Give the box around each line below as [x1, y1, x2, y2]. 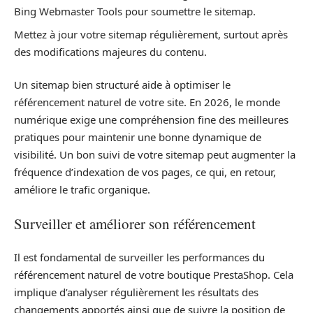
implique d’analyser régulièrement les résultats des [14, 285, 259, 299]
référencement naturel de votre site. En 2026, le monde [14, 95, 280, 109]
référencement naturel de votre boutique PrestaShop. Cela [14, 268, 293, 282]
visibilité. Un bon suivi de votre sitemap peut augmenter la [14, 147, 296, 161]
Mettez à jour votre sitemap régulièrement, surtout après [14, 27, 288, 41]
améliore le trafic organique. [14, 182, 150, 196]
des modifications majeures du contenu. [14, 44, 207, 59]
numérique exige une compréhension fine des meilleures [14, 112, 289, 126]
